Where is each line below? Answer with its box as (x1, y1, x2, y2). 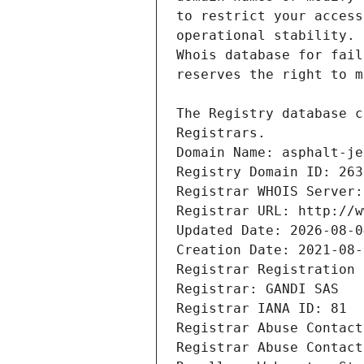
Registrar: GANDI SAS (176, 281, 339, 297)
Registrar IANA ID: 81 (176, 301, 347, 317)
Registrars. (176, 125, 266, 141)
